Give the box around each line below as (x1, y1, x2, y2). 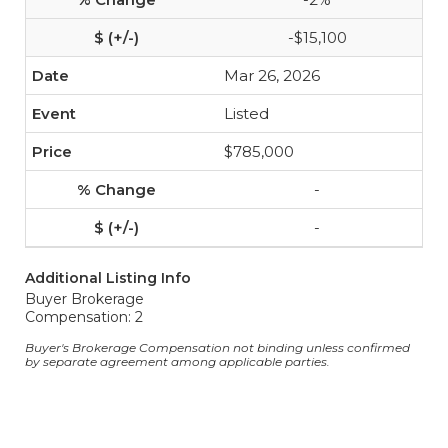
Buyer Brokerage (25, 290, 144, 308)
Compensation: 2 (25, 308, 143, 326)
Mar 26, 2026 (224, 66, 320, 85)
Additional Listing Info (25, 269, 191, 287)
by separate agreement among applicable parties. (25, 354, 330, 369)
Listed (224, 104, 269, 123)
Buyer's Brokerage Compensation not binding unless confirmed (25, 340, 410, 355)
